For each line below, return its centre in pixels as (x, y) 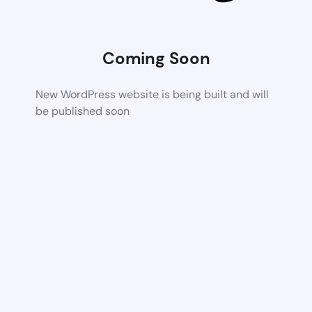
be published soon (83, 111)
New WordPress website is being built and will (153, 94)
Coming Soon (156, 58)
